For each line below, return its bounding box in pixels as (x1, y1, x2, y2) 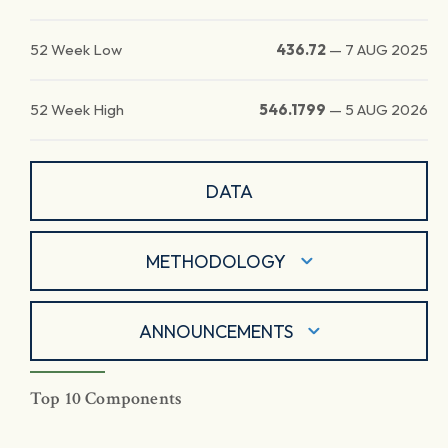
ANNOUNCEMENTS (138, 319, 293, 343)
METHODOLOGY (145, 249, 286, 273)
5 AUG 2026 (345, 100, 428, 119)
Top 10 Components (30, 387, 183, 410)
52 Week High (30, 100, 124, 119)
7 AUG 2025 (345, 40, 428, 59)
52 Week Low (30, 40, 122, 59)
